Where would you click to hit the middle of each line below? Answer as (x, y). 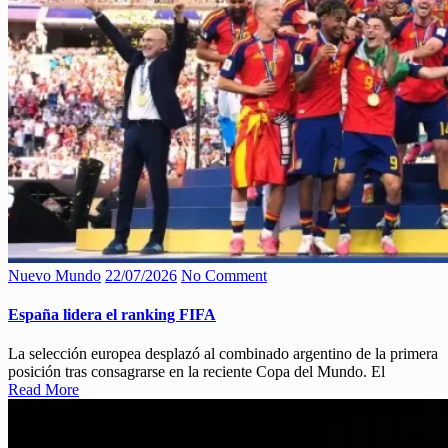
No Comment (224, 275)
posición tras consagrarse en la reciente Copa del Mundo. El (196, 372)
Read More (43, 390)
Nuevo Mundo (54, 275)
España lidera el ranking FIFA (112, 314)
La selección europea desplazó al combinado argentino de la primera (223, 354)
